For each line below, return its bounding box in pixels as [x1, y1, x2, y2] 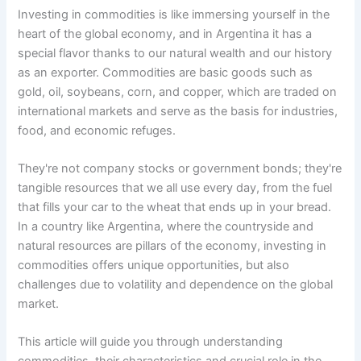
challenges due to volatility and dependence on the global [18, 277, 334, 293]
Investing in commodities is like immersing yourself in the [18, 6, 330, 22]
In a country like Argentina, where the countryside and [18, 219, 314, 234]
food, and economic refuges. [18, 122, 176, 138]
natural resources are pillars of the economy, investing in [18, 239, 327, 254]
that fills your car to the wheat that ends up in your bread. [18, 200, 332, 215]
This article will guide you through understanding [18, 334, 284, 350]
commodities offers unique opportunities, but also [18, 258, 290, 273]
